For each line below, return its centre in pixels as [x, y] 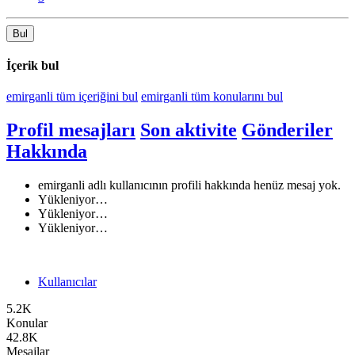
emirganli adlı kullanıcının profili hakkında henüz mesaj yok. [189, 185]
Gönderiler [287, 130]
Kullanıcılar [67, 281]
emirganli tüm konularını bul [212, 97]
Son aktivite [189, 130]
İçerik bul [32, 65]
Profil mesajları [71, 130]
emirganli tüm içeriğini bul [72, 97]
